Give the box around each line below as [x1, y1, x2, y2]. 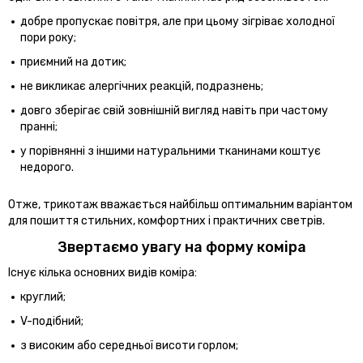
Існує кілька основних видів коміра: [8, 265, 197, 280]
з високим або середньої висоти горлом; [20, 338, 238, 352]
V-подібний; [20, 314, 83, 328]
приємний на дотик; [20, 54, 126, 69]
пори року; [20, 30, 76, 45]
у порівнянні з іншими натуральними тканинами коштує [20, 143, 321, 158]
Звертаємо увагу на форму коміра [57, 237, 306, 256]
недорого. [20, 160, 74, 174]
